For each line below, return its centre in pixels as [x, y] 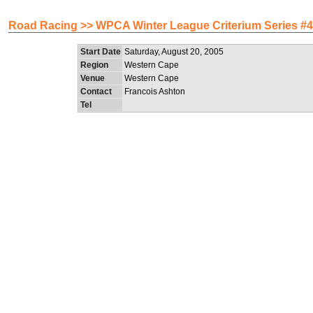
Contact [96, 92]
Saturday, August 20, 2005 [174, 52]
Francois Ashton [155, 92]
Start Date [101, 52]
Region [94, 65]
